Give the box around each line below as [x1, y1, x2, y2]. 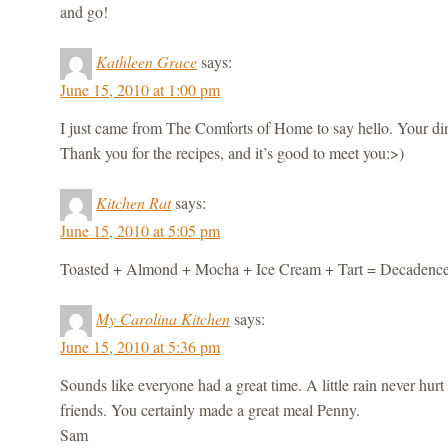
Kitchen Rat [96, 191, 172, 213]
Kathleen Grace [96, 50, 198, 72]
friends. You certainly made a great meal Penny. [60, 398, 361, 420]
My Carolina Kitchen [96, 307, 231, 329]
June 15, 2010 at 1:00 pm [60, 78, 221, 100]
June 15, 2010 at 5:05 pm [60, 219, 221, 241]
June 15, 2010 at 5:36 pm [60, 335, 221, 357]
